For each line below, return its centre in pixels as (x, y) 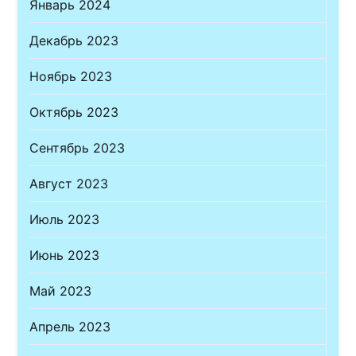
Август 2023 (69, 183)
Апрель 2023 (70, 326)
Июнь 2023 (65, 255)
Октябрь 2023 (74, 112)
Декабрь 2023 (74, 40)
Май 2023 (61, 290)
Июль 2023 (65, 219)
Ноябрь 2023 (71, 76)
